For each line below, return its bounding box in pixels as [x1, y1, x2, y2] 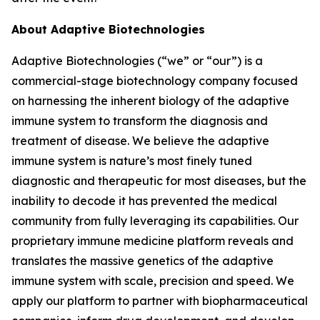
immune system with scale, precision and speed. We [11, 274, 294, 288]
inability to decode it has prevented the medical [11, 194, 277, 208]
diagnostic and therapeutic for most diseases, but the [11, 174, 306, 188]
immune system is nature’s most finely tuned [11, 154, 252, 168]
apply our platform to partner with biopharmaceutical [11, 294, 308, 308]
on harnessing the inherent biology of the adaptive [11, 94, 289, 108]
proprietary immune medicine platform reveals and [11, 234, 294, 248]
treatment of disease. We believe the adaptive [11, 134, 269, 148]
